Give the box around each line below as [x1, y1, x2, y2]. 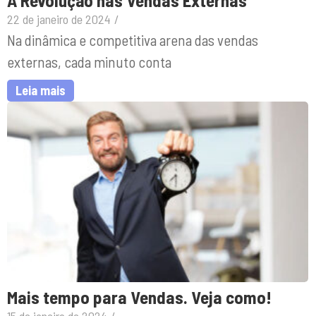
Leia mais [16, 82, 66, 98]
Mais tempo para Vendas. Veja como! [7, 286, 272, 308]
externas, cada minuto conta [7, 52, 171, 71]
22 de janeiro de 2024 [7, 11, 111, 27]
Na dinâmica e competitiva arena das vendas [7, 30, 258, 49]
